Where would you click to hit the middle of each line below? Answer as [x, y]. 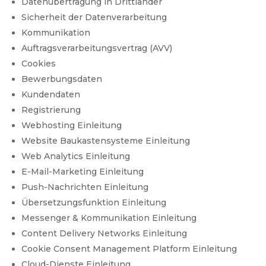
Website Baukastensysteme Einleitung [106, 141]
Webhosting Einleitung [72, 126]
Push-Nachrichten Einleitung [85, 187]
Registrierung [51, 110]
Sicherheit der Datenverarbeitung [94, 18]
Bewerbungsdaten [62, 79]
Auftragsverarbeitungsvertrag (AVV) [97, 48]
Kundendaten [51, 95]
